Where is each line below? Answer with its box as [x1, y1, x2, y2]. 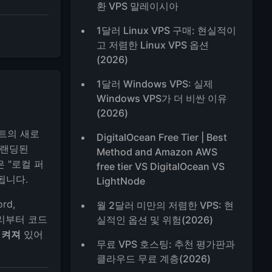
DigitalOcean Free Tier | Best [97, 131, 228, 143]
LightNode [97, 175, 146, 187]
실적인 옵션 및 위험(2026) [97, 214, 214, 226]
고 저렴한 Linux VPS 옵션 [97, 39, 209, 51]
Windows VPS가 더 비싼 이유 [97, 92, 228, 104]
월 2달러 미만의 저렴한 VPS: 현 [97, 199, 234, 211]
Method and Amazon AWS [97, 146, 218, 158]
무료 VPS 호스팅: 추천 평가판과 [97, 238, 236, 250]
